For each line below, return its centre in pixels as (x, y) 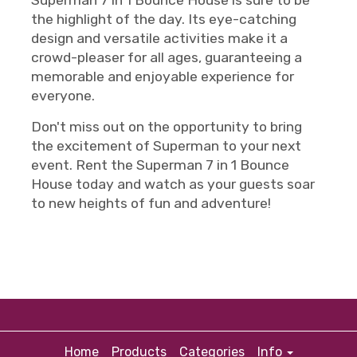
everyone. (63, 96)
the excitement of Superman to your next (166, 146)
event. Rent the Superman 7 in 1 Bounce (160, 165)
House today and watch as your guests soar (173, 184)
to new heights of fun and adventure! (151, 203)
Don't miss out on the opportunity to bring (167, 127)
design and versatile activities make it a (159, 38)
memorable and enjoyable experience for (163, 76)
